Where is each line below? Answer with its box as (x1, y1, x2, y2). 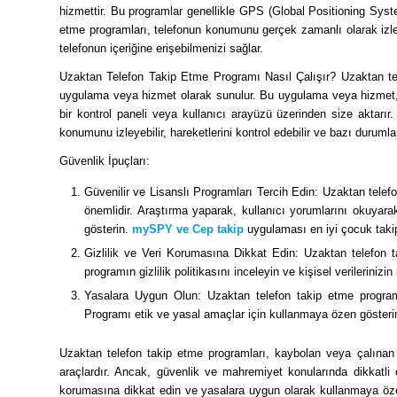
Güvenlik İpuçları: (59, 154, 150, 168)
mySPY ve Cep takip (132, 222, 244, 237)
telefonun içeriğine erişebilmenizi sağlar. (59, 42, 263, 56)
